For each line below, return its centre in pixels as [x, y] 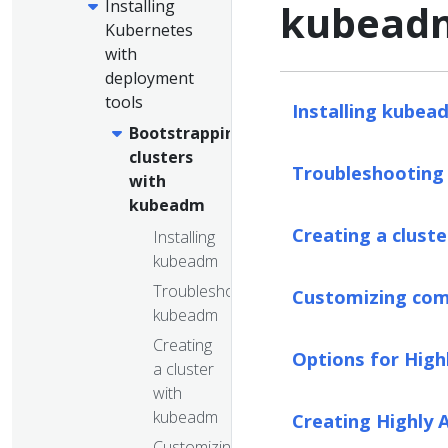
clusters [161, 157]
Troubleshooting [211, 290]
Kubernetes [149, 29]
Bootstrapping [187, 133]
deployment [149, 77]
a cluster [183, 368]
